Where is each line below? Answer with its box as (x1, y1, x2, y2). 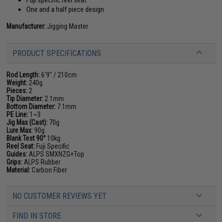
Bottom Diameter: (6, 103, 56, 111)
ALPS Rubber (22, 158, 61, 166)
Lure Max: (6, 126, 33, 134)
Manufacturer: (6, 22, 46, 30)
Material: (6, 166, 31, 174)
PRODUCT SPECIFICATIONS (12, 49, 102, 58)
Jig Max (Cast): (6, 118, 48, 126)
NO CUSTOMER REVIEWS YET (12, 191, 107, 201)
